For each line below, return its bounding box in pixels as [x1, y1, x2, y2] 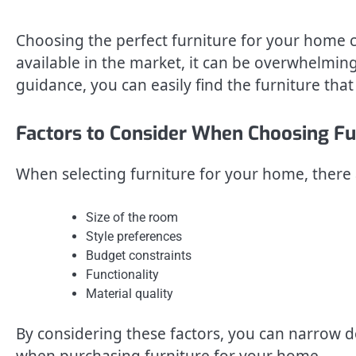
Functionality [86, 266, 159, 282]
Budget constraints [86, 247, 192, 263]
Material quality [86, 285, 173, 301]
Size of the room [86, 209, 178, 225]
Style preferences [86, 228, 182, 244]
